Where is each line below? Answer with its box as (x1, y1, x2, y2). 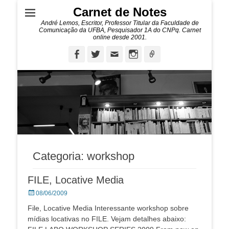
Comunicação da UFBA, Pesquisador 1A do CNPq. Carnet (38, 27, 201, 34)
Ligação (157, 49, 190, 59)
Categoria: (33, 150, 87, 163)
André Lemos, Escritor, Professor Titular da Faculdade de (40, 19, 199, 27)
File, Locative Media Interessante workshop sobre (28, 204, 189, 213)
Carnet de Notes (73, 5, 167, 19)
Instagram (138, 49, 180, 59)
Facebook (81, 49, 121, 59)
